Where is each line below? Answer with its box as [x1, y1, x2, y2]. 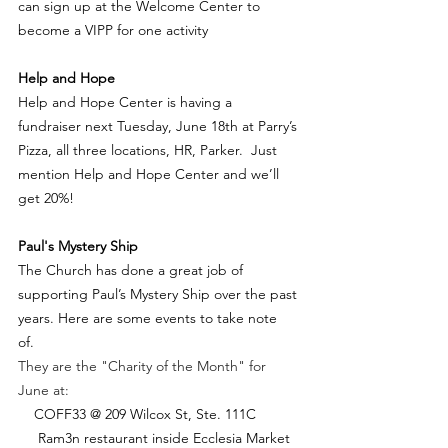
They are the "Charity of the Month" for [18, 356, 270, 375]
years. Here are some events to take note [18, 308, 281, 327]
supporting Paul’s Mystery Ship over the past [18, 284, 301, 303]
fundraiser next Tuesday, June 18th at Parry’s [18, 116, 301, 135]
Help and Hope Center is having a [18, 92, 236, 111]
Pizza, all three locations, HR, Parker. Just [18, 140, 281, 159]
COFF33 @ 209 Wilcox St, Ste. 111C [18, 404, 256, 423]
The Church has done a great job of [18, 260, 247, 279]
